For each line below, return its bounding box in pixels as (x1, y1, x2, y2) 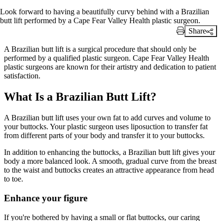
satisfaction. (4, 72, 40, 80)
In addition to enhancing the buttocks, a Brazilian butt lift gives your (4, 148, 215, 157)
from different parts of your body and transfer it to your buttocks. (4, 131, 205, 140)
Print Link (177, 36, 208, 44)
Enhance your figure (4, 192, 87, 203)
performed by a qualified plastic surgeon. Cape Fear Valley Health (4, 54, 209, 63)
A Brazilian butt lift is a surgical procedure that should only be (4, 45, 196, 54)
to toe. (4, 175, 23, 184)
